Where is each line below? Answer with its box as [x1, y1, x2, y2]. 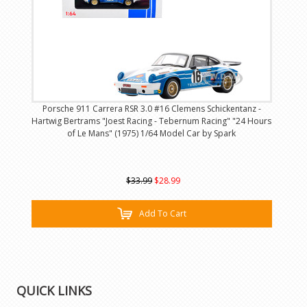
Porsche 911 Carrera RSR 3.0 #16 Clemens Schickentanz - [42, 103, 261, 115]
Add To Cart [138, 208, 186, 220]
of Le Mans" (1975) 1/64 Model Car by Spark [67, 127, 236, 140]
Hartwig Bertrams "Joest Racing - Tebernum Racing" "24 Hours [32, 115, 272, 127]
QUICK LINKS [16, 282, 93, 299]
